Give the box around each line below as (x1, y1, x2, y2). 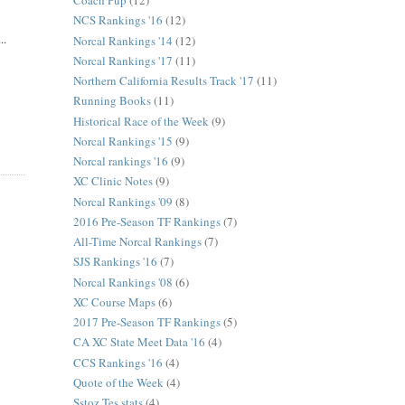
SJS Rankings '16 (72, 253, 157, 270)
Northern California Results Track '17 (72, 72, 254, 89)
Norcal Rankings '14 (72, 32, 173, 49)
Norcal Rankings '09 (72, 193, 173, 210)
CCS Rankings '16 (72, 353, 163, 371)
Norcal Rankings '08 (72, 273, 173, 290)
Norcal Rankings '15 (72, 132, 173, 149)
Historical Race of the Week (72, 112, 209, 129)
